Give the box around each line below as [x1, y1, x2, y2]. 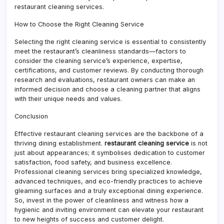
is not [189, 139, 207, 147]
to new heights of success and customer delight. [14, 215, 164, 223]
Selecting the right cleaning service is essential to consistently [14, 37, 206, 45]
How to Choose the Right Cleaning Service [14, 20, 144, 28]
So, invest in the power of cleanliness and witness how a [14, 196, 188, 204]
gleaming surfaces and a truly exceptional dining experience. [14, 186, 203, 194]
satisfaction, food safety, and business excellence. [14, 158, 172, 166]
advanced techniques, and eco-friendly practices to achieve [14, 177, 202, 185]
